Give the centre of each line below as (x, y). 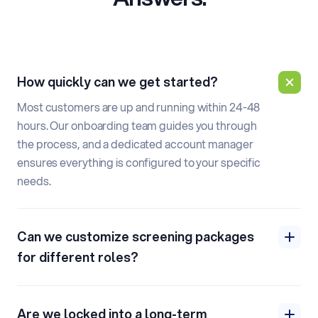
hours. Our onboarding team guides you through (137, 125)
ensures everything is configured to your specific (139, 162)
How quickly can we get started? (117, 81)
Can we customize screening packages (136, 236)
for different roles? (78, 257)
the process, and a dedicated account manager (135, 143)
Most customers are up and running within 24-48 (139, 106)
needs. (34, 180)
